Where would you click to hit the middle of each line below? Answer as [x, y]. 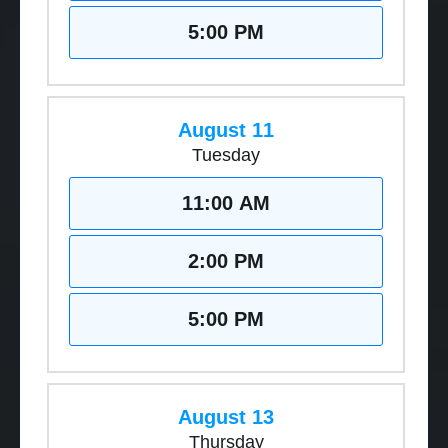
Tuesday [226, 154]
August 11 [226, 129]
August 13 [226, 416]
